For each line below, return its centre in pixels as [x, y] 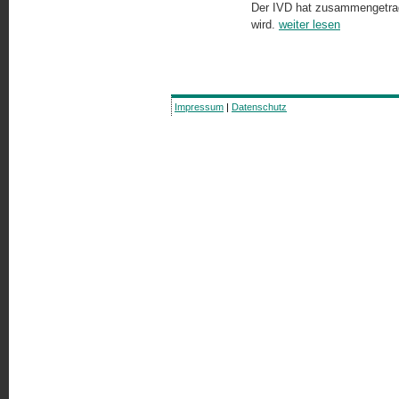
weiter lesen [309, 24]
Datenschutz [259, 107]
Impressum [199, 107]
